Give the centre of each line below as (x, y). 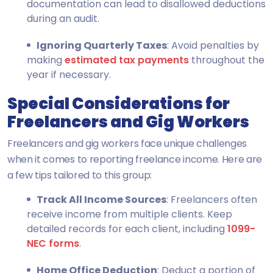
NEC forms (53, 243)
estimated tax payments (127, 60)
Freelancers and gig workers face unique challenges (127, 143)
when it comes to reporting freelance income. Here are (135, 159)
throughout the (227, 60)
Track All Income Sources (101, 199)
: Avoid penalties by (213, 45)
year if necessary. (69, 74)
